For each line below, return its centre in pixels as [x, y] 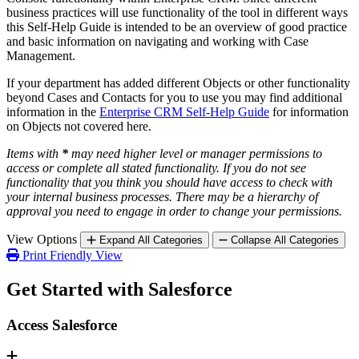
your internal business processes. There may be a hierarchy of [162, 197]
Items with [34, 154]
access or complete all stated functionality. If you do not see [156, 168]
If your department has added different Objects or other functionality [178, 83]
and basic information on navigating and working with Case [157, 42]
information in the [53, 112]
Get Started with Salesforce [119, 290]
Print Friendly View [73, 256]
